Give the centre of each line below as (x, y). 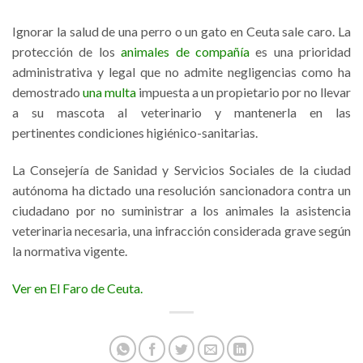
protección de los (67, 51)
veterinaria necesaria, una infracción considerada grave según (181, 230)
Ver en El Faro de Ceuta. (77, 288)
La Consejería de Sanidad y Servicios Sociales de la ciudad (181, 169)
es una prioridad (300, 51)
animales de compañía (185, 51)
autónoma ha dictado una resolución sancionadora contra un (181, 190)
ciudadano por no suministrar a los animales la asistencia (181, 210)
